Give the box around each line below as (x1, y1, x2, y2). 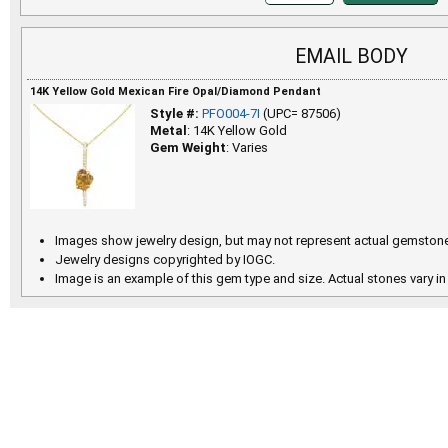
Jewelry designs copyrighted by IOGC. (55, 251, 275, 267)
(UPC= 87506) (260, 105, 341, 121)
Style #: (150, 105, 202, 121)
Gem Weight (150, 139, 226, 155)
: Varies (226, 139, 268, 155)
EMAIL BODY (295, 44, 408, 68)
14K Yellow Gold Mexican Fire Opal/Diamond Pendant (30, 84, 321, 98)
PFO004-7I (202, 105, 260, 121)
